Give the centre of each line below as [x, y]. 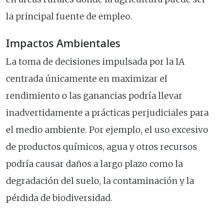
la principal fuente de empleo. [69, 17]
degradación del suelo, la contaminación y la [100, 181]
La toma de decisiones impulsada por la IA [95, 62]
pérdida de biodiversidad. [59, 198]
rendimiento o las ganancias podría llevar [94, 96]
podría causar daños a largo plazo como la [94, 164]
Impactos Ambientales [63, 43]
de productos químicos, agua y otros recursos [101, 147]
